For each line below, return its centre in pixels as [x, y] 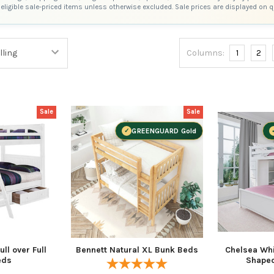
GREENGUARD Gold [164, 131]
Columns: [206, 53]
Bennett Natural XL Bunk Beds [137, 250]
